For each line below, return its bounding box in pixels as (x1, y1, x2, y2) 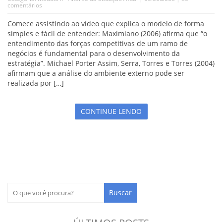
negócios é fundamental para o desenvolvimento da (7, 48, 180, 58)
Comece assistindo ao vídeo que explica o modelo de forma (7, 18, 204, 28)
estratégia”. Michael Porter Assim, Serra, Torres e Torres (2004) (7, 58, 215, 68)
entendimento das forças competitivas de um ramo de (7, 38, 188, 48)
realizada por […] (7, 78, 64, 88)
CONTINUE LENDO (80, 107, 142, 116)
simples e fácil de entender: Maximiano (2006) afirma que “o (7, 28, 207, 38)
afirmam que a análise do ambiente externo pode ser (7, 68, 184, 78)
